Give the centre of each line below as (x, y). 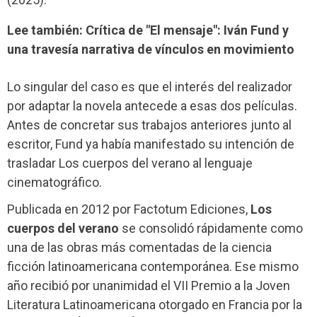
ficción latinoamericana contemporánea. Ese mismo (153, 266)
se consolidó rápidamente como (212, 228)
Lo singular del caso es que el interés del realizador (150, 86)
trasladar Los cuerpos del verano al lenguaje (130, 163)
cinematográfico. (54, 182)
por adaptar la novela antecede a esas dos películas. (152, 105)
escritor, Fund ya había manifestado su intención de (151, 144)
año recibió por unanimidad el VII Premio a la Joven (149, 285)
